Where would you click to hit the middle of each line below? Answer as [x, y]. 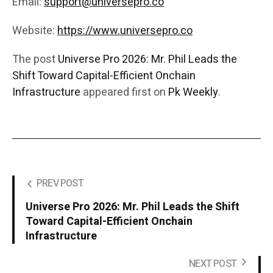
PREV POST [60, 184]
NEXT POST [213, 264]
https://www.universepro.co [125, 31]
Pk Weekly [193, 93]
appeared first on [124, 93]
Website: [35, 31]
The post [35, 60]
